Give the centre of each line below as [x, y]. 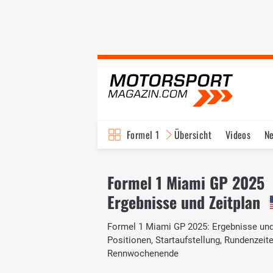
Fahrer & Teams [218, 163]
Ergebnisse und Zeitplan [184, 202]
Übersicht [193, 135]
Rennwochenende [143, 253]
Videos [238, 135]
